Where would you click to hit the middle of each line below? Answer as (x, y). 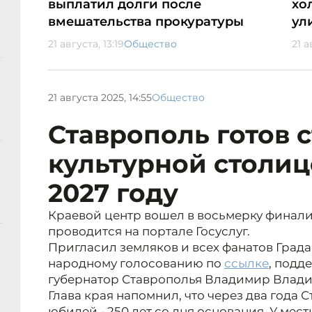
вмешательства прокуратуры (146, 22)
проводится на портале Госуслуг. (149, 232)
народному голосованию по (136, 264)
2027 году (113, 193)
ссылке (247, 264)
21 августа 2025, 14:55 (100, 97)
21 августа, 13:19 (86, 44)
